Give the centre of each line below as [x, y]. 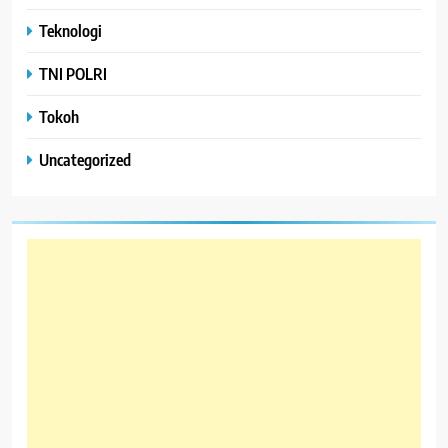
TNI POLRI [73, 74]
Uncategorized [85, 160]
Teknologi [70, 31]
